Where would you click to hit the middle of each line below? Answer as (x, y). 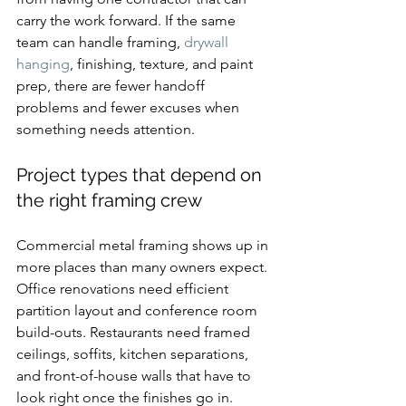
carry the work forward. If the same (128, 20)
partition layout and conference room (139, 310)
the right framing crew (109, 200)
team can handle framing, (100, 42)
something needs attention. (106, 129)
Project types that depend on (141, 175)
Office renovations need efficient (124, 289)
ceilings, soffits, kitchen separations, (134, 354)
